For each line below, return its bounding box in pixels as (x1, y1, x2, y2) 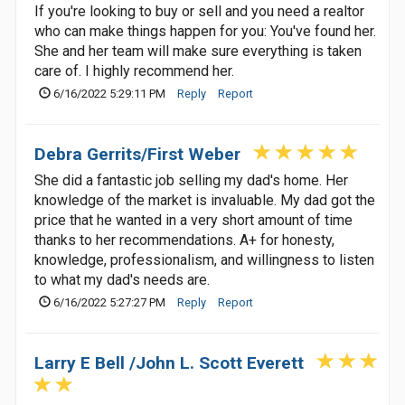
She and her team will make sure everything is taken (34, 42, 362, 60)
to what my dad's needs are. (34, 271, 210, 288)
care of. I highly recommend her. (34, 62, 234, 80)
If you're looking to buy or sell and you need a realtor (34, 3, 364, 20)
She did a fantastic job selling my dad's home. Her (34, 172, 348, 189)
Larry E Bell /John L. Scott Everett (34, 353, 304, 373)
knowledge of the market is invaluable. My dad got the (34, 192, 375, 209)
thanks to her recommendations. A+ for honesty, (34, 231, 334, 249)
